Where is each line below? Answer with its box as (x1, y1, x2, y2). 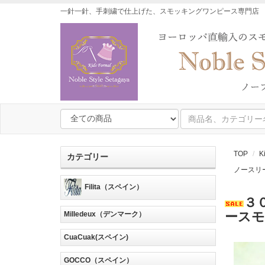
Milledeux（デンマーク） (64, 210, 146, 218)
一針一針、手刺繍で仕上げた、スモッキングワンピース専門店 (60, 7, 259, 15)
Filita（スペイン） (85, 183, 143, 192)
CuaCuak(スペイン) (64, 233, 128, 241)
